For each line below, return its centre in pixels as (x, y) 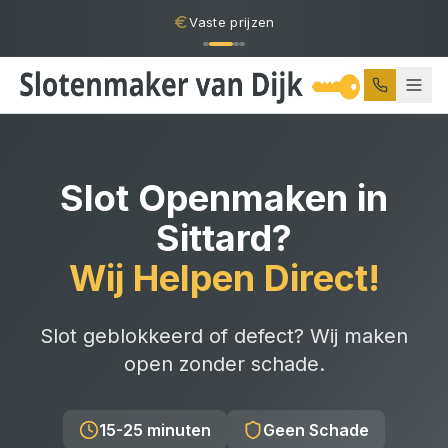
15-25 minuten (155, 430)
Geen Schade (316, 430)
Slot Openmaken (204, 198)
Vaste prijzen (232, 21)
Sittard (214, 238)
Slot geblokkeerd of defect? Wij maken (224, 336)
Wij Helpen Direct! (224, 278)
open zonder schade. (224, 364)
